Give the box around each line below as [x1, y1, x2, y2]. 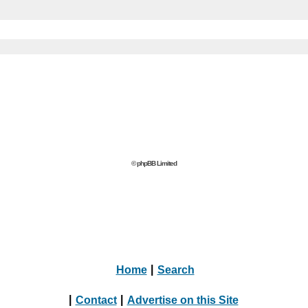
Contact [75, 294, 117, 305]
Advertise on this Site [126, 294, 239, 305]
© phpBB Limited [131, 159, 177, 167]
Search [157, 263, 195, 275]
